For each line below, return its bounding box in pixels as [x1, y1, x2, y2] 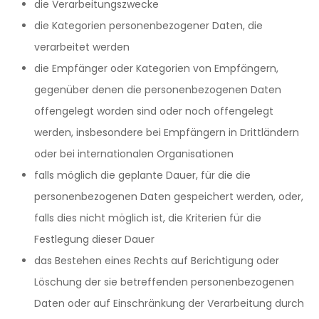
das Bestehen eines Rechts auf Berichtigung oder [34, 253, 279, 268]
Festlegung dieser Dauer [34, 232, 155, 246]
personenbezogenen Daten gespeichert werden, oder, [34, 189, 303, 204]
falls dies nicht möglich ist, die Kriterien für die [34, 211, 261, 225]
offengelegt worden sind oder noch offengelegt [34, 104, 273, 118]
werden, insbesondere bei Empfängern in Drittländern [34, 125, 299, 140]
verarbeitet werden [34, 40, 130, 54]
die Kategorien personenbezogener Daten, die [34, 19, 263, 33]
